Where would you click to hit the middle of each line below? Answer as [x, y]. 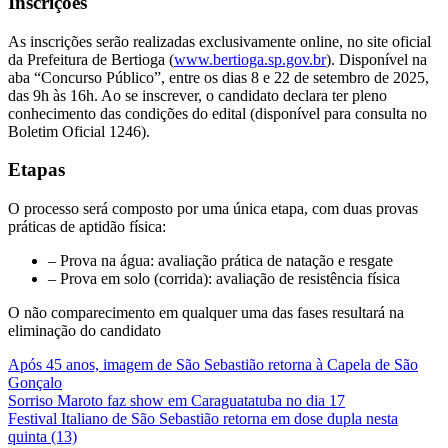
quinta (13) [42, 436]
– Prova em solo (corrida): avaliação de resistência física [224, 278]
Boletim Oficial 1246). [79, 131]
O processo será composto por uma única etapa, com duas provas [213, 208]
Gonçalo [35, 382]
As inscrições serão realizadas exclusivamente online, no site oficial [219, 41]
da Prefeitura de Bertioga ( [91, 59]
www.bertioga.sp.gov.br [250, 59]
